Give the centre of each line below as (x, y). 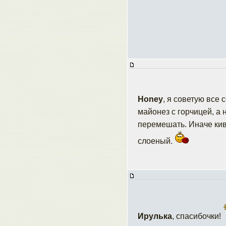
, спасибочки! (197, 216)
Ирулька (155, 216)
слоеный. (156, 141)
